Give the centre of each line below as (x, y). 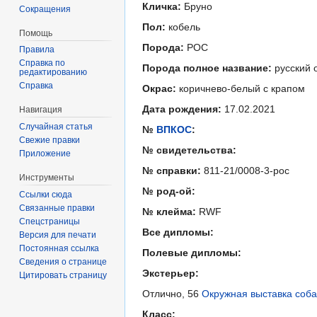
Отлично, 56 (172, 294)
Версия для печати (58, 235)
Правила (37, 50)
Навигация (41, 110)
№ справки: (172, 171)
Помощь (36, 33)
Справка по (42, 63)
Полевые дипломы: (192, 253)
